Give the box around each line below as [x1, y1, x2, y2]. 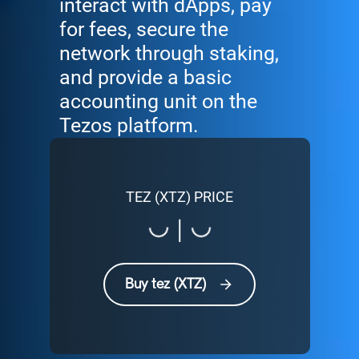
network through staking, [59, 42, 279, 66]
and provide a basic [59, 66, 232, 90]
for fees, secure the [59, 18, 228, 42]
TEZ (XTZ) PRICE [126, 188, 233, 206]
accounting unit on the [59, 90, 257, 114]
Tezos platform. [59, 114, 199, 138]
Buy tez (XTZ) [125, 276, 206, 292]
